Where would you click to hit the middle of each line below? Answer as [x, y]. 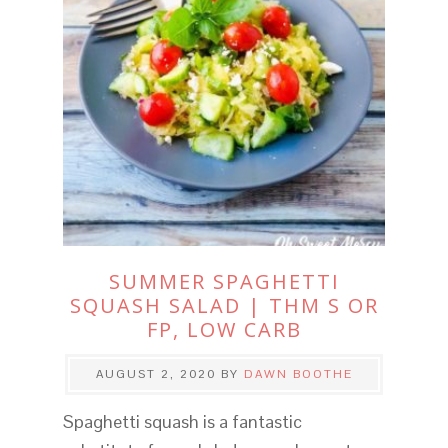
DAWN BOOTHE [298, 373]
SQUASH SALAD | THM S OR [224, 305]
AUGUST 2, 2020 [155, 373]
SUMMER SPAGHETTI [224, 281]
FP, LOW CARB [224, 329]
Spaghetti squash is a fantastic [182, 421]
